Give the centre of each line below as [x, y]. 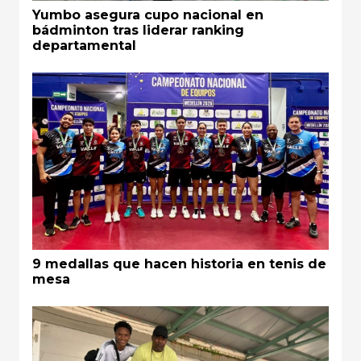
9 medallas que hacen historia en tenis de [179, 264]
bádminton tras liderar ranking [138, 30]
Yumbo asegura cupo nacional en [148, 15]
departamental [84, 45]
